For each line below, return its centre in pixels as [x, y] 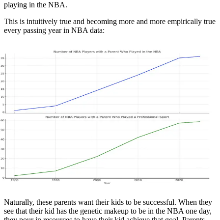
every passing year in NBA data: [54, 30]
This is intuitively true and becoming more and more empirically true [110, 22]
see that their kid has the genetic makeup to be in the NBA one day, [108, 211]
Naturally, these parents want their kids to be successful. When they [108, 202]
